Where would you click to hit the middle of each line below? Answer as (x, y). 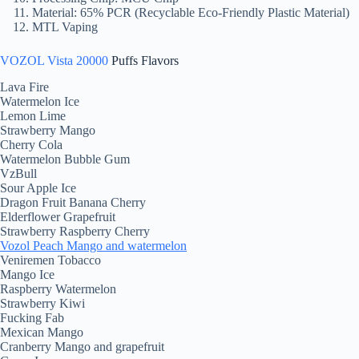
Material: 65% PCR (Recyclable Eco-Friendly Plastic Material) (191, 13)
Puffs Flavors (143, 61)
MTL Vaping (65, 27)
